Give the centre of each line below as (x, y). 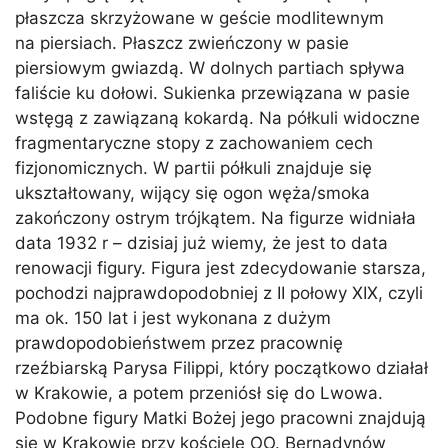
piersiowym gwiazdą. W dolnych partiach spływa (210, 67)
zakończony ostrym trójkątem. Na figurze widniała (215, 217)
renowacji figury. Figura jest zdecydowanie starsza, (220, 267)
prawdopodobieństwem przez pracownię (179, 342)
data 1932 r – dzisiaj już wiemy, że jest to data (201, 242)
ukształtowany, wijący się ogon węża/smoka (192, 192)
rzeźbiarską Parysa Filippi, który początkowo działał (221, 367)
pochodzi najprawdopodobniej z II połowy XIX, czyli (219, 292)
